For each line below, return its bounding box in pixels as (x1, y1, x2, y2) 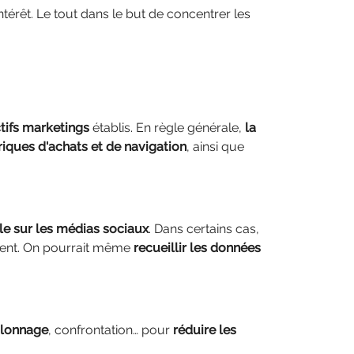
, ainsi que (186, 139, 244, 154)
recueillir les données (134, 240, 261, 255)
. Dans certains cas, (149, 221, 259, 236)
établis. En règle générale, (89, 120, 245, 135)
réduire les (173, 322, 236, 337)
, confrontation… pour (48, 322, 173, 337)
